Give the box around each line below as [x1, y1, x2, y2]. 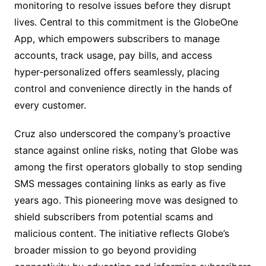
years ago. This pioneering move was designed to [14, 194, 238, 207]
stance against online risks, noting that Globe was [14, 144, 238, 157]
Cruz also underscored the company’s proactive [14, 128, 230, 140]
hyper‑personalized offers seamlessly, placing [14, 66, 220, 78]
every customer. [14, 99, 86, 112]
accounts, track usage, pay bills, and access [14, 49, 212, 62]
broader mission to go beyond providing [14, 244, 197, 256]
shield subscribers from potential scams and [14, 211, 213, 223]
